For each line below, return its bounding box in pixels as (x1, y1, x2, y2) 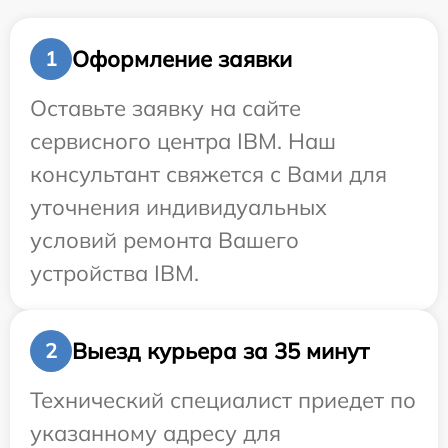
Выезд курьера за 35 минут (72, 336, 369, 365)
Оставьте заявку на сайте (30, 94, 301, 123)
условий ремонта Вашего (30, 226, 299, 255)
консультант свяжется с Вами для (30, 160, 387, 189)
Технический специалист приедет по (30, 386, 416, 415)
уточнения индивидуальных (30, 193, 327, 222)
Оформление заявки (72, 44, 292, 73)
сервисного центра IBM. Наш (30, 127, 336, 156)
